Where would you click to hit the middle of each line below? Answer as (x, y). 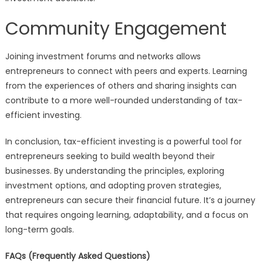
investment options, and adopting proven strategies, (113, 186)
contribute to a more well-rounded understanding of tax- (124, 100)
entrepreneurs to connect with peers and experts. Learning (126, 71)
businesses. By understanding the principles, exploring (114, 171)
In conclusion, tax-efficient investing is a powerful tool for (123, 141)
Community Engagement (116, 29)
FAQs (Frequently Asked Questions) (77, 256)
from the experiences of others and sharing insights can (121, 86)
